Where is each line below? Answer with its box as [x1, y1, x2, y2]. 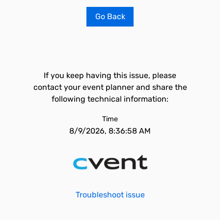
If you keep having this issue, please [44, 71, 176, 80]
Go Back [95, 12, 125, 21]
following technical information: [52, 94, 168, 104]
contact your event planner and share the [33, 82, 187, 92]
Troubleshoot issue [75, 190, 145, 199]
